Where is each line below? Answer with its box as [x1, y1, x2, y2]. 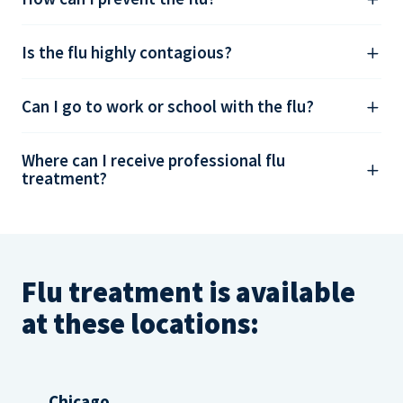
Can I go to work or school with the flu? [22, 95, 314, 118]
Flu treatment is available [22, 274, 355, 311]
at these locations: [22, 306, 259, 343]
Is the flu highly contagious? [22, 41, 232, 64]
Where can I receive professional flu [22, 149, 285, 172]
